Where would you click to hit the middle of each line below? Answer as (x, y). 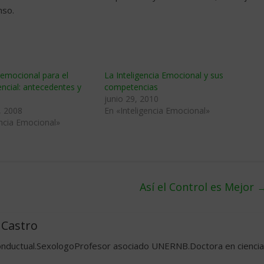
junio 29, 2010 (132, 99)
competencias (131, 87)
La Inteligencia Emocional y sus (164, 75)
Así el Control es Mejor (198, 187)
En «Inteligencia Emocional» (157, 110)
